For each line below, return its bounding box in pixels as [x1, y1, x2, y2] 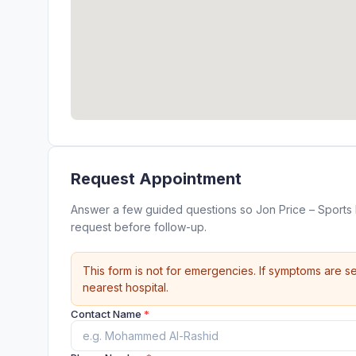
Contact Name [71, 308, 144, 320]
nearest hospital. [83, 281, 168, 294]
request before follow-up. [71, 220, 207, 234]
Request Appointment [71, 169, 242, 188]
